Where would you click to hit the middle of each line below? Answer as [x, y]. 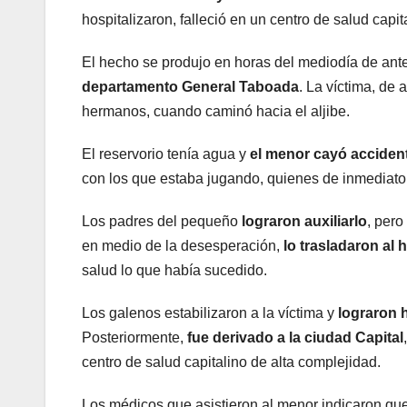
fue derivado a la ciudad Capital [295, 337]
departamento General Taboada [190, 86]
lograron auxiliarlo [303, 221]
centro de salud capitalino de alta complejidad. [231, 362]
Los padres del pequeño [160, 221]
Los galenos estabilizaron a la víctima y [210, 313]
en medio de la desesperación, [183, 245]
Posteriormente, [134, 337]
